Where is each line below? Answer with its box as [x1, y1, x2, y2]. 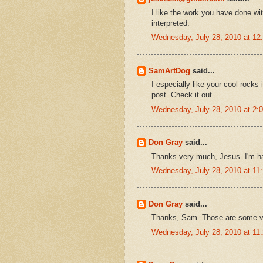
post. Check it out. [151, 90, 214, 100]
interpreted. [151, 18, 190, 28]
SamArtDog [149, 66, 190, 75]
